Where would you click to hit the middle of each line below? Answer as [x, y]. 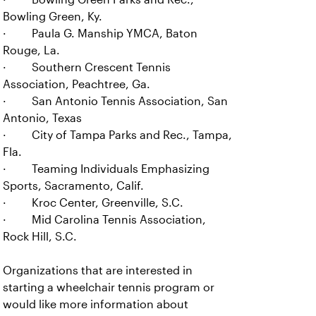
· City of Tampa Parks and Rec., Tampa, [117, 135]
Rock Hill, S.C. [40, 237]
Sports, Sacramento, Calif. [73, 186]
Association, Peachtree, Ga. [77, 84]
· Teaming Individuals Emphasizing [106, 169]
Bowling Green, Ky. [53, 17]
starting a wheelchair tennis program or [109, 287]
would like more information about [96, 304]
